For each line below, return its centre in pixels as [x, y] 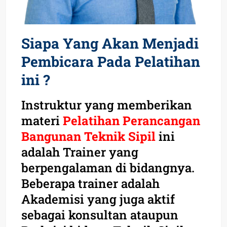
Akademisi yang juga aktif [98, 199]
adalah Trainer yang [80, 152]
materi [42, 120]
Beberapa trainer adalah [90, 183]
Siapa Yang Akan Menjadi [110, 43]
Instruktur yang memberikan [107, 105]
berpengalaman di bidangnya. [108, 167]
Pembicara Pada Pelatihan [111, 61]
